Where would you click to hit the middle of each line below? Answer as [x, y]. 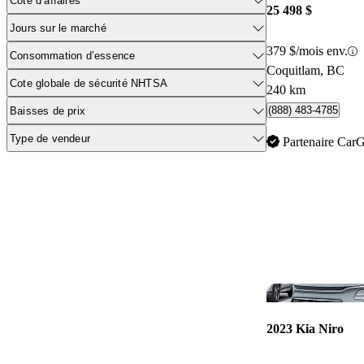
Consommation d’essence [73, 55]
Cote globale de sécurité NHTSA [89, 83]
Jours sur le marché [58, 28]
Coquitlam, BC [305, 71]
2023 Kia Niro [305, 329]
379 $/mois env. [307, 51]
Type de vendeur [50, 138]
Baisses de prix [48, 110]
